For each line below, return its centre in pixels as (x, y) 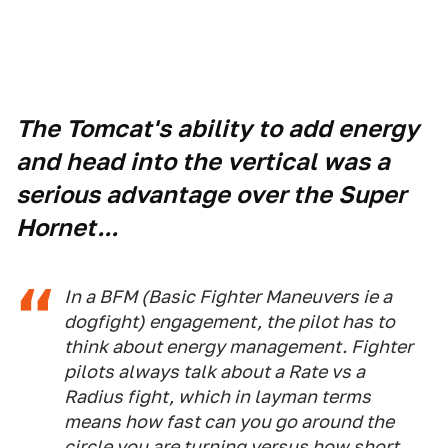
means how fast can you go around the (229, 421)
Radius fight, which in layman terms (217, 396)
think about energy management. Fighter (238, 346)
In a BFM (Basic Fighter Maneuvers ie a (228, 296)
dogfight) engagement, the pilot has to (229, 321)
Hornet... (67, 227)
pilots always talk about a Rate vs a (214, 371)
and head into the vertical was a (203, 161)
